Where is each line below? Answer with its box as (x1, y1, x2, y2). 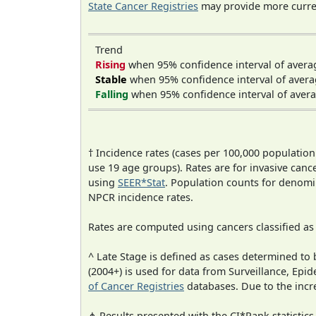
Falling (95, 87, 128, 101)
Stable (95, 72, 127, 86)
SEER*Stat (118, 176, 165, 190)
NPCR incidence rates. (88, 190, 193, 205)
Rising (95, 57, 126, 71)
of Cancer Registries (88, 279, 184, 293)
